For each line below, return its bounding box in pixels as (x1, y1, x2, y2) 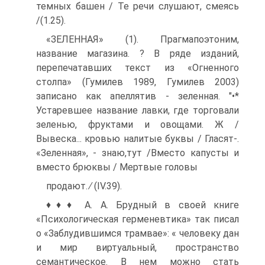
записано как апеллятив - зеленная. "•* (36, 91, 239, 102)
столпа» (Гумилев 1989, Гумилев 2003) (36, 76, 239, 88)
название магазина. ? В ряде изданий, (36, 48, 239, 59)
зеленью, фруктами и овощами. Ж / (36, 119, 239, 130)
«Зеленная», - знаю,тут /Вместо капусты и (36, 147, 239, 159)
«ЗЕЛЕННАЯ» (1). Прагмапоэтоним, (46, 34, 239, 45)
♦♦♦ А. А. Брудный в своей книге (46, 199, 239, 211)
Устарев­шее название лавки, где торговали (36, 105, 239, 116)
